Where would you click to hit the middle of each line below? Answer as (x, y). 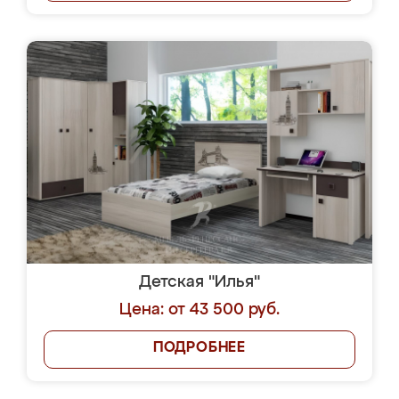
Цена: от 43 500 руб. (199, 310)
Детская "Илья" (199, 282)
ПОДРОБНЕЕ (199, 348)
